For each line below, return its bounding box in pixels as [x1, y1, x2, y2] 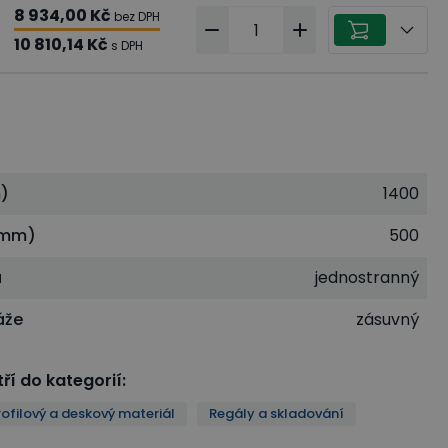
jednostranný [315, 266, 420, 289]
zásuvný [356, 308, 420, 331]
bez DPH [114, 8, 160, 25]
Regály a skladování [209, 404, 345, 423]
